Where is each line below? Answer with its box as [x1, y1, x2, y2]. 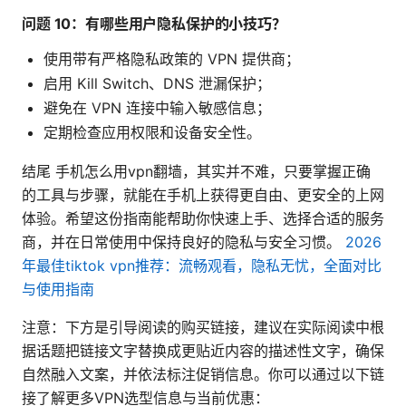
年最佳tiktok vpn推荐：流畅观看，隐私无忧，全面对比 [22, 256, 382, 275]
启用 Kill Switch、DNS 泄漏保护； [43, 74, 271, 93]
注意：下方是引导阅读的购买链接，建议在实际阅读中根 [22, 318, 384, 337]
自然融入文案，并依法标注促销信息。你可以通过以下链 [22, 365, 384, 384]
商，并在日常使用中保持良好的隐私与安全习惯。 [22, 233, 345, 252]
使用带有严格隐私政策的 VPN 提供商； [43, 50, 300, 69]
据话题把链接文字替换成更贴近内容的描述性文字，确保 [22, 342, 384, 361]
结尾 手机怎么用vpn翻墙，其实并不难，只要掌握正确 [22, 162, 371, 181]
